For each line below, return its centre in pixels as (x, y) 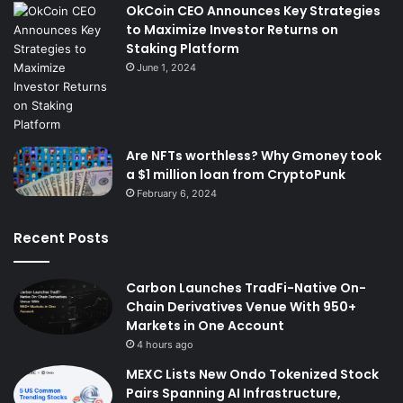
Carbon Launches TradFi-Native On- (246, 288)
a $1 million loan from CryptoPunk (236, 175)
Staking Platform (183, 49)
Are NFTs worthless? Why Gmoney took (254, 156)
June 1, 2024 (166, 68)
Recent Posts (61, 238)
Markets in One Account (205, 326)
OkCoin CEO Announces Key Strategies (253, 11)
